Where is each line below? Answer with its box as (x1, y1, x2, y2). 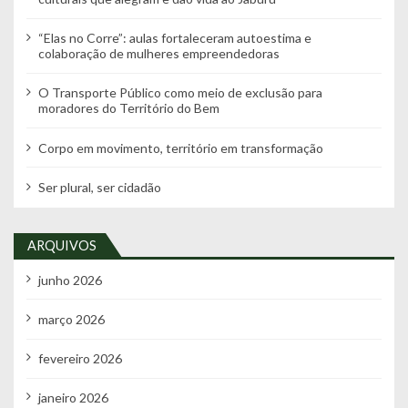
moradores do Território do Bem (37, 100, 219, 117)
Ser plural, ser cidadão (37, 178, 161, 195)
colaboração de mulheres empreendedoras (37, 46, 280, 62)
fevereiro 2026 (37, 351, 122, 367)
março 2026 (37, 311, 105, 327)
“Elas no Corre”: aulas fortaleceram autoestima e (37, 30, 311, 46)
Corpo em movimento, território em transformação (37, 139, 323, 156)
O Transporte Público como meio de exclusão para (37, 85, 322, 101)
